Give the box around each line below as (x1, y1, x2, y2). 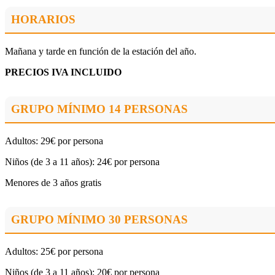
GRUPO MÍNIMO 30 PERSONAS (11, 213, 188, 227)
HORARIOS (11, 13, 76, 26)
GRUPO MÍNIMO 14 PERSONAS (11, 103, 188, 116)
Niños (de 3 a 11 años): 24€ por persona (5, 157, 160, 168)
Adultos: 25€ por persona (5, 246, 103, 257)
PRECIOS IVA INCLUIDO (5, 67, 122, 78)
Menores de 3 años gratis (5, 177, 101, 188)
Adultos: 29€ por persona (5, 136, 103, 147)
